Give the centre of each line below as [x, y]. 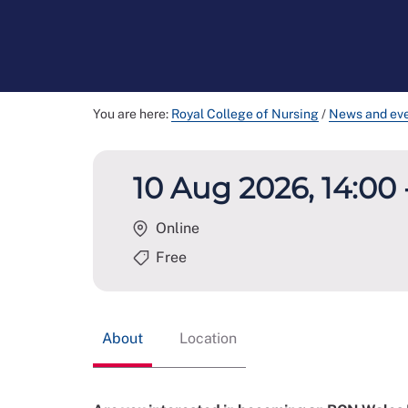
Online [178, 229]
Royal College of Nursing [245, 114]
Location [208, 338]
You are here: [132, 114]
